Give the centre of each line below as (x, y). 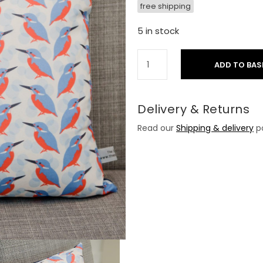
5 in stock (158, 31)
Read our (157, 128)
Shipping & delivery (215, 128)
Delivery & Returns (193, 109)
